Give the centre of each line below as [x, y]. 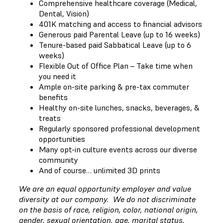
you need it [57, 76]
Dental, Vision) [64, 13]
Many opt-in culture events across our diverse [118, 149]
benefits [53, 97]
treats [50, 118]
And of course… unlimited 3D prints [100, 170]
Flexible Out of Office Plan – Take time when [116, 65]
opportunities [62, 139]
